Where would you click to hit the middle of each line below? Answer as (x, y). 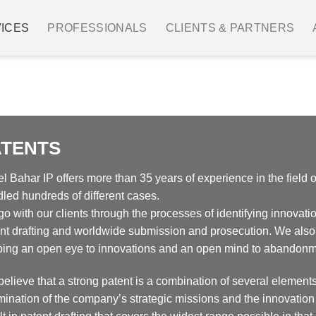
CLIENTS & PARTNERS (230, 28)
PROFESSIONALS (97, 28)
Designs (143, 86)
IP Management (57, 86)
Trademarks (220, 86)
